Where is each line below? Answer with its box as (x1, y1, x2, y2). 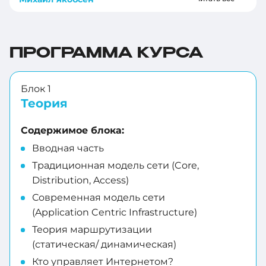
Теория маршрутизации (32, 224, 152, 236)
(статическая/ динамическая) (32, 239, 176, 251)
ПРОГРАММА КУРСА (9, 46, 203, 61)
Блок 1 (21, 83, 51, 95)
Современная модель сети (32, 192, 165, 204)
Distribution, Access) (32, 175, 129, 186)
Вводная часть (32, 142, 104, 154)
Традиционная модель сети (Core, (32, 160, 199, 172)
